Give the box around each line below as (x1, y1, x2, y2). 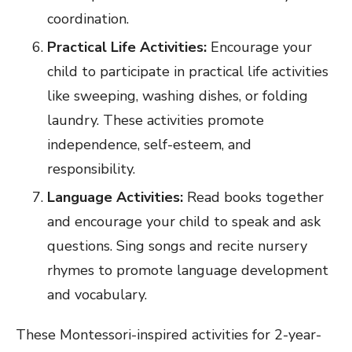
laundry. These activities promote (47, 111, 264, 130)
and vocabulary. (47, 285, 147, 305)
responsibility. (47, 159, 135, 179)
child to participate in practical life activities (47, 62, 328, 82)
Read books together (187, 188, 324, 207)
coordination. (47, 9, 129, 29)
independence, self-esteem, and (47, 135, 251, 155)
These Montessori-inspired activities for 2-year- (16, 325, 321, 345)
